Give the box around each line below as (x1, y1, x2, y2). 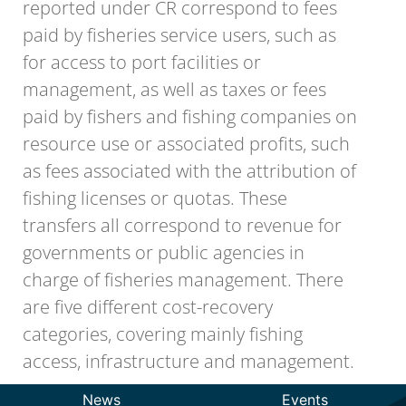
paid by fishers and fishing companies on (23, 104, 357, 129)
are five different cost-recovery (23, 295, 273, 319)
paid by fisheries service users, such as (23, 23, 336, 47)
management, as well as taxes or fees (23, 77, 326, 101)
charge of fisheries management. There (23, 267, 343, 292)
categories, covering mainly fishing (23, 322, 303, 346)
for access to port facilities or (23, 50, 261, 74)
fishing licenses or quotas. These (23, 186, 287, 210)
